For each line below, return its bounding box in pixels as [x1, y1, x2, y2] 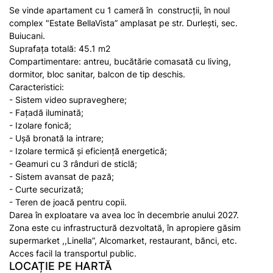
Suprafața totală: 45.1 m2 [9, 43, 110, 54]
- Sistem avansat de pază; [9, 171, 114, 182]
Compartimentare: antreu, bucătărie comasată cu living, [9, 56, 231, 66]
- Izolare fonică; [9, 120, 71, 130]
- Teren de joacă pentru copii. [9, 197, 127, 207]
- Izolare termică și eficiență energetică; [9, 146, 167, 156]
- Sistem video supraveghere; [9, 94, 127, 105]
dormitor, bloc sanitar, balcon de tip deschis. [9, 69, 185, 79]
